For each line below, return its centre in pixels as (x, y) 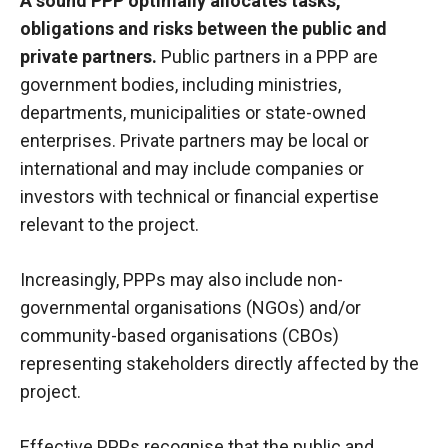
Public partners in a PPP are (267, 57)
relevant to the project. (111, 225)
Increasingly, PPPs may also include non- (181, 280)
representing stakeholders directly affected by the (219, 364)
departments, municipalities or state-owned (193, 113)
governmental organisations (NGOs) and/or (190, 308)
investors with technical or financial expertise (199, 197)
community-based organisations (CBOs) (179, 336)
